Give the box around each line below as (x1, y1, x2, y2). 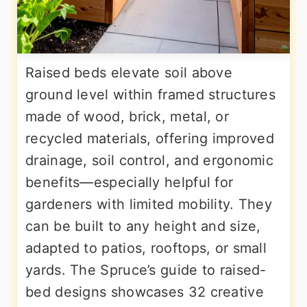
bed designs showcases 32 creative (25, 283, 264, 300)
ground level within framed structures (25, 86, 276, 103)
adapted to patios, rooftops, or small (25, 239, 267, 256)
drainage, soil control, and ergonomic (25, 151, 274, 169)
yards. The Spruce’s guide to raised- (25, 261, 267, 278)
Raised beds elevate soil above (25, 64, 233, 81)
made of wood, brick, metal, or (25, 108, 229, 125)
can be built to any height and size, (25, 217, 261, 234)
